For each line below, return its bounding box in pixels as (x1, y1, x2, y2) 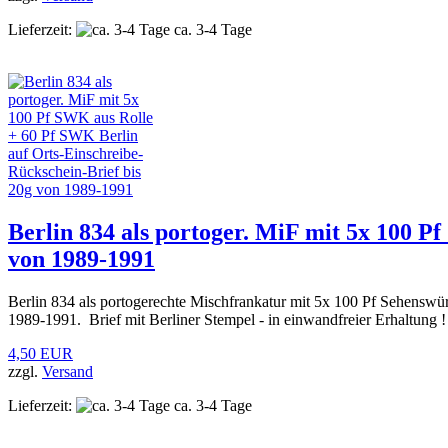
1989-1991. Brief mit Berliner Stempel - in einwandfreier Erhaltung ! (8, 311, 446, 329)
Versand (42, 363, 93, 381)
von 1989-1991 (8, 246, 155, 273)
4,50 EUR (8, 345, 73, 363)
